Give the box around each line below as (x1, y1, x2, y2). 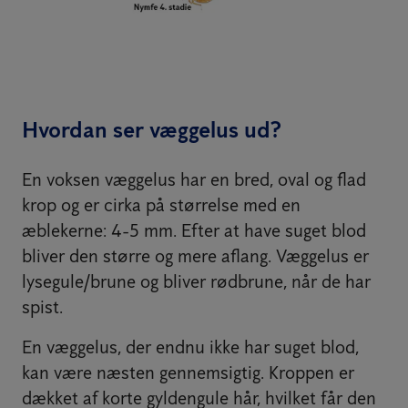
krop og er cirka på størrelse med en (22, 193, 301, 216)
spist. (22, 295, 63, 318)
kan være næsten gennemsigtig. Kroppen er (22, 361, 354, 383)
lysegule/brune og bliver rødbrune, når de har (22, 270, 371, 292)
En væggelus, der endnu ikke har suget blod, (22, 335, 359, 358)
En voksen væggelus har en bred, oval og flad (22, 168, 366, 190)
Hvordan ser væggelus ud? (22, 116, 281, 143)
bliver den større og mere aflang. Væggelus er (22, 244, 369, 267)
